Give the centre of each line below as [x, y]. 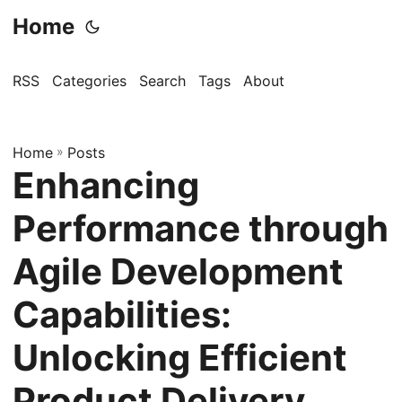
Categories [89, 81]
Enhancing [106, 185]
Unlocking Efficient [180, 358]
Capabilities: [122, 315]
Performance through [201, 228]
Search [162, 81]
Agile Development [178, 271]
